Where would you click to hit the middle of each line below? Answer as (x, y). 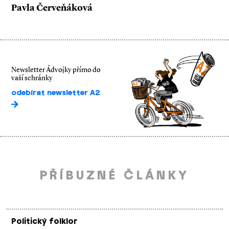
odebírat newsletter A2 (56, 93)
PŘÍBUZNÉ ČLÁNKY (114, 175)
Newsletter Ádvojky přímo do (56, 70)
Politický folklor (44, 221)
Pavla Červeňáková (52, 8)
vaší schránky (32, 78)
